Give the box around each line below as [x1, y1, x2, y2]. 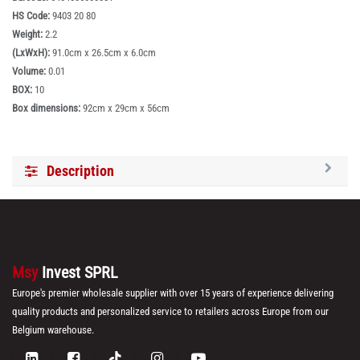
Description [47, 162, 114, 180]
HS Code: [12, 10, 52, 22]
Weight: [12, 28, 45, 41]
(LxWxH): [12, 47, 52, 59]
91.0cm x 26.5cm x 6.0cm [52, 47, 156, 59]
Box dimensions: [12, 102, 83, 115]
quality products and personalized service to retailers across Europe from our [12, 305, 329, 318]
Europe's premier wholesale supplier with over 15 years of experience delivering [12, 287, 333, 300]
